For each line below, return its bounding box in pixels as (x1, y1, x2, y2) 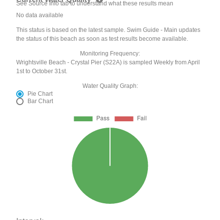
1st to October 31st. (16, 68, 68, 75)
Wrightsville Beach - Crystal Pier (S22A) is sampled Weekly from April (16, 59, 200, 66)
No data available (16, 12, 64, 19)
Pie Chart (27, 90, 53, 98)
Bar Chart (27, 98, 54, 105)
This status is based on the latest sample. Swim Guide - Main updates (16, 27, 201, 34)
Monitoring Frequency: (80, 50, 140, 57)
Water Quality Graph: (82, 82, 138, 90)
